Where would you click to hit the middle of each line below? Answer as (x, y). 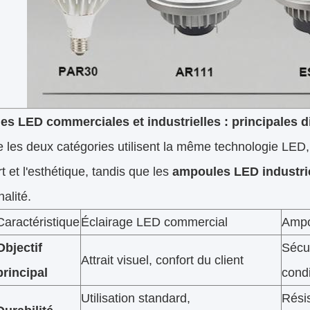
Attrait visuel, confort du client (162, 261)
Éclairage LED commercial (154, 222)
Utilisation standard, (136, 299)
